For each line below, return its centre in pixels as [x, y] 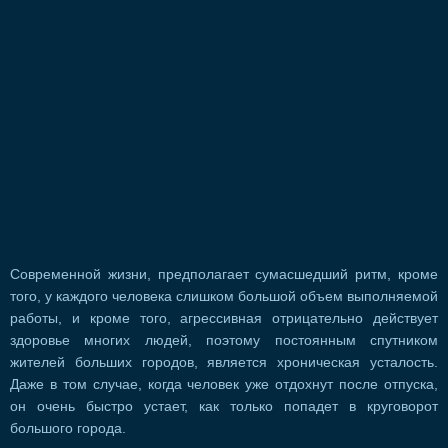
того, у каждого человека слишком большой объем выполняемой [224, 297]
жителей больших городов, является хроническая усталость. [224, 363]
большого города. [68, 429]
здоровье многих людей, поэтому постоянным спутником [224, 341]
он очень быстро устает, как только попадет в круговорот [224, 407]
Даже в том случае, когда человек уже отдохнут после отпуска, [224, 385]
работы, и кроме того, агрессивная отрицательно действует [224, 319]
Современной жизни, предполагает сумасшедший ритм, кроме [224, 275]
